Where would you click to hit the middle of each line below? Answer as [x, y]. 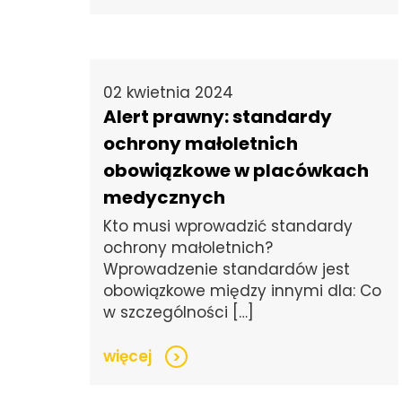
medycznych [164, 198]
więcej [127, 357]
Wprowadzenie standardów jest [227, 270]
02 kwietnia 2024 [168, 93]
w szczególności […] [179, 313]
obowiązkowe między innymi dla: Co [242, 291]
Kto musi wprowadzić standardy [228, 227]
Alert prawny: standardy [218, 117]
